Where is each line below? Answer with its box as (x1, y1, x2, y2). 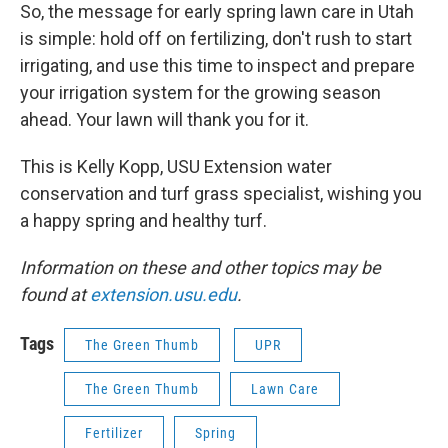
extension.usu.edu (90, 284, 237, 306)
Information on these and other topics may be (20, 257, 381, 279)
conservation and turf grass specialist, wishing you (20, 183, 422, 205)
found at (20, 284, 90, 306)
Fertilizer (85, 425, 143, 442)
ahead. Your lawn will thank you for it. (20, 109, 309, 131)
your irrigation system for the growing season (20, 82, 381, 104)
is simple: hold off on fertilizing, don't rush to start (20, 28, 412, 50)
